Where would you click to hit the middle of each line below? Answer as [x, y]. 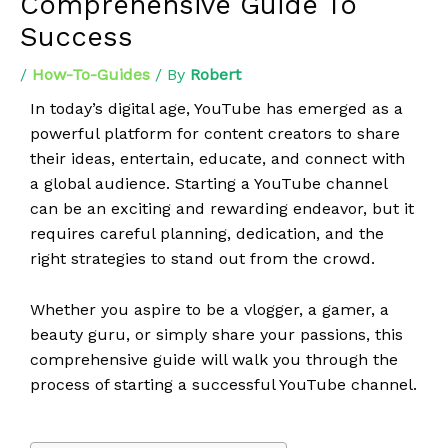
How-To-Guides [91, 74]
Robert [215, 74]
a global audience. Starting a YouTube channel [208, 183]
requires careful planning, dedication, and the [207, 233]
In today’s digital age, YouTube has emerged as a [216, 108]
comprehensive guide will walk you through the [214, 359]
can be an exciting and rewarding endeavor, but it [222, 208]
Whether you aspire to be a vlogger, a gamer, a [209, 309]
